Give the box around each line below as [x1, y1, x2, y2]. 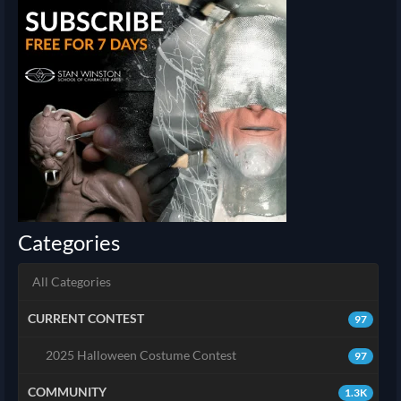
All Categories [32, 274, 111, 290]
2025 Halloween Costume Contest [46, 347, 236, 363]
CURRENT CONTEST [28, 311, 144, 327]
